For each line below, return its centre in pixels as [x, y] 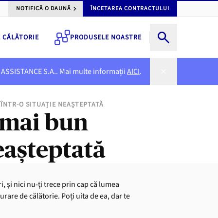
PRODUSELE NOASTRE [106, 37]
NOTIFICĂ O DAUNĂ [44, 9]
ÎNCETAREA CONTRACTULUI [130, 9]
